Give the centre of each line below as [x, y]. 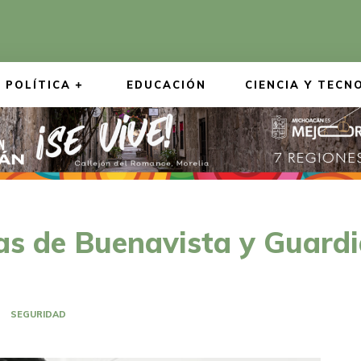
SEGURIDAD [39, 315]
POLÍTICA [38, 85]
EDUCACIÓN [166, 85]
